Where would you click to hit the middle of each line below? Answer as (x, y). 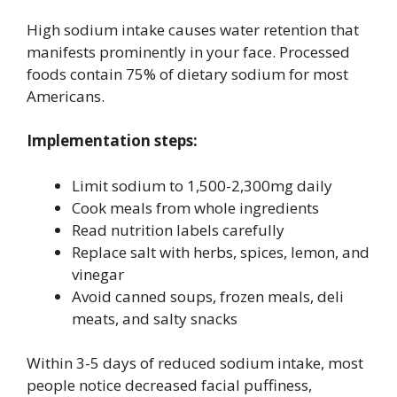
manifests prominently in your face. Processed (188, 51)
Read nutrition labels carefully (178, 230)
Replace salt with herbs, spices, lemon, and (221, 252)
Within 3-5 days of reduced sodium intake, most (195, 363)
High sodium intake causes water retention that (193, 29)
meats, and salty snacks (155, 318)
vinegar (98, 274)
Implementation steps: (112, 141)
